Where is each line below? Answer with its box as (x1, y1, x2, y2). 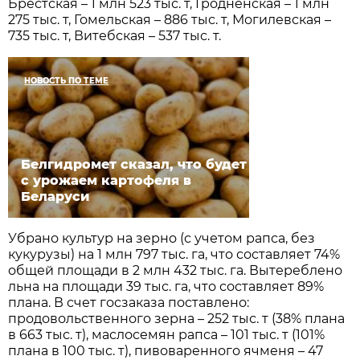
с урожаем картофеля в (21, 173, 192, 189)
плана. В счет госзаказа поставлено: (8, 295, 250, 311)
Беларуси (21, 189, 91, 205)
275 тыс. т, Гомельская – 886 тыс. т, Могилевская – (8, 12, 332, 28)
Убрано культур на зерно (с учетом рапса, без (8, 231, 316, 247)
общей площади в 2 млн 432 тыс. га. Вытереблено (8, 263, 343, 279)
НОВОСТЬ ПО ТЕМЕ (24, 76, 109, 87)
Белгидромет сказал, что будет (21, 157, 247, 173)
